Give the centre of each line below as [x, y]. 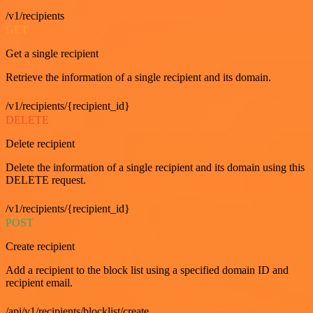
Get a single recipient [52, 54]
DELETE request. [46, 180]
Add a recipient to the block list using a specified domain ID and [147, 270]
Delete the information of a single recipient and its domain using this [155, 168]
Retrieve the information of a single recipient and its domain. [138, 78]
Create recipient [40, 247]
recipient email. [39, 283]
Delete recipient [40, 144]
